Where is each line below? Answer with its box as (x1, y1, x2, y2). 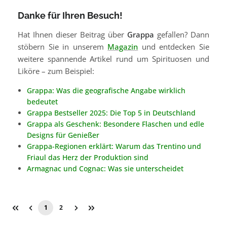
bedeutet (27, 96, 58, 106)
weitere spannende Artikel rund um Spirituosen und (18, 53, 209, 64)
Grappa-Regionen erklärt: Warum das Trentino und (27, 141, 201, 151)
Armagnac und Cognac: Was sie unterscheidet (27, 163, 183, 173)
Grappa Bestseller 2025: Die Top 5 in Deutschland (27, 107, 196, 118)
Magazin (107, 41, 138, 52)
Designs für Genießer (27, 130, 99, 140)
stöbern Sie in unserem (18, 41, 108, 52)
